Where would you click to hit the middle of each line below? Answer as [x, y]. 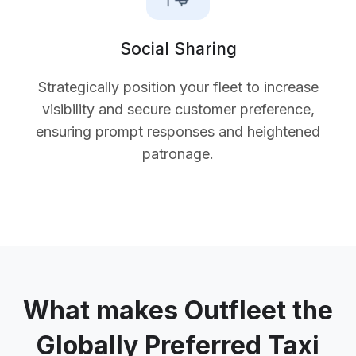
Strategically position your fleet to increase [178, 87]
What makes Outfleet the [178, 310]
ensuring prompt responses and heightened [178, 131]
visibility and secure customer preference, [178, 109]
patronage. [178, 153]
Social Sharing [178, 48]
